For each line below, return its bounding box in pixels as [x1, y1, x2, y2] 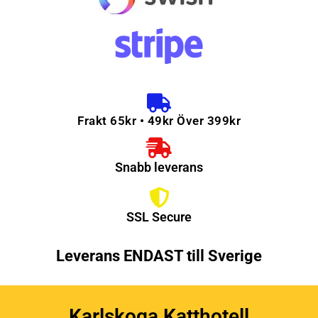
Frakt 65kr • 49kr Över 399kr [77, 114, 241, 128]
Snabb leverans [115, 160, 203, 175]
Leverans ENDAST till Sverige [56, 247, 262, 265]
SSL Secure [126, 209, 192, 225]
